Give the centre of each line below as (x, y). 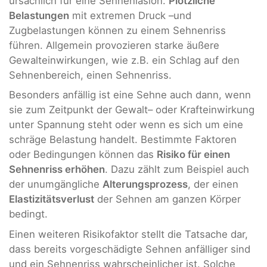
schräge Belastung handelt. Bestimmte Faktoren (123, 140)
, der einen (213, 184)
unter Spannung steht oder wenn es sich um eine (126, 125)
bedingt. (28, 214)
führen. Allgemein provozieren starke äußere (114, 45)
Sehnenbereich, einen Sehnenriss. (90, 75)
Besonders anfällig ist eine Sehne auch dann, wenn (130, 95)
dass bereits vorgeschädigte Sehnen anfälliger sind (130, 249)
